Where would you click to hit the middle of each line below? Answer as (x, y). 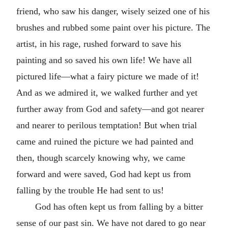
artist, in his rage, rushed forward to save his (99, 44)
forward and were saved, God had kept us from (104, 174)
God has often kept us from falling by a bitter (119, 207)
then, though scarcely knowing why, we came (101, 158)
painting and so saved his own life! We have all (104, 60)
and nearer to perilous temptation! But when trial (107, 125)
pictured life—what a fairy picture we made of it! (108, 76)
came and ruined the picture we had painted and (105, 141)
